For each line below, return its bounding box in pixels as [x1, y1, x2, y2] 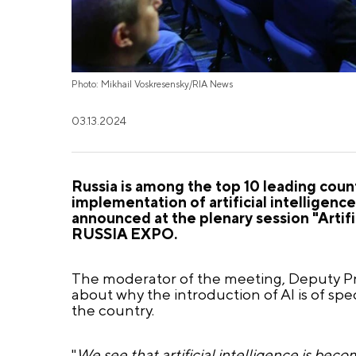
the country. [71, 300, 154, 319]
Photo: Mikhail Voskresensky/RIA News [71, 78, 233, 90]
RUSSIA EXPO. [71, 224, 177, 242]
